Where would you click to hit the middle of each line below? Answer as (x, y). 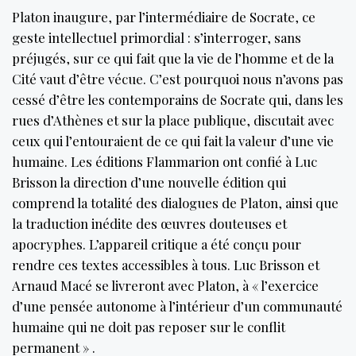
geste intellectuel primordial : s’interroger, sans (157, 37)
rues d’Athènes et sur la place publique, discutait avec (173, 120)
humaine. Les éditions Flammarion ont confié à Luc (164, 161)
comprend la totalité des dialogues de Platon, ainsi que (175, 202)
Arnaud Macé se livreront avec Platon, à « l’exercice (165, 285)
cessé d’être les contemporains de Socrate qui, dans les (178, 99)
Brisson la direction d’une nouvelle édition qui (149, 182)
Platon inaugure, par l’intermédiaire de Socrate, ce (164, 16)
